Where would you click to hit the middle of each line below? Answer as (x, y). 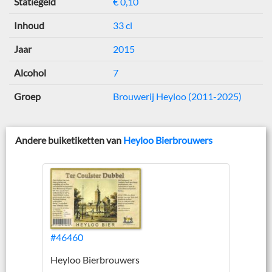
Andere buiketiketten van (69, 140)
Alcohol (30, 72)
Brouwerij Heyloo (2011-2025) (177, 96)
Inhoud (29, 25)
